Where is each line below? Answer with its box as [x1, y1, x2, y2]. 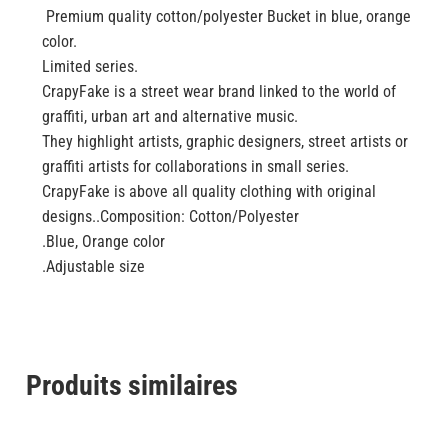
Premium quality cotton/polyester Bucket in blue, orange [41, 7, 411, 27]
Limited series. [41, 57, 138, 77]
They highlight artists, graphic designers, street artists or [41, 132, 408, 152]
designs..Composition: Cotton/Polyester [41, 207, 299, 227]
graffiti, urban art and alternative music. [41, 107, 298, 127]
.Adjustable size [41, 257, 145, 277]
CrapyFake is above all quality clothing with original [41, 182, 376, 202]
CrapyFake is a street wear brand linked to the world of [41, 82, 396, 102]
